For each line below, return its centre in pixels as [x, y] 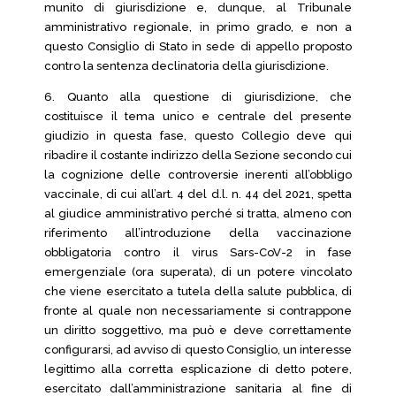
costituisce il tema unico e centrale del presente [198, 116]
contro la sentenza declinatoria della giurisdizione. [187, 66]
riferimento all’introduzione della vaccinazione [198, 233]
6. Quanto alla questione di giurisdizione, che [198, 97]
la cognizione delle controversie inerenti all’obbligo [198, 175]
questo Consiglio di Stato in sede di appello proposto [198, 46]
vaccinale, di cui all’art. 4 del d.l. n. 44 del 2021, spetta [198, 194]
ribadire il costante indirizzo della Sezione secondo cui [198, 155]
